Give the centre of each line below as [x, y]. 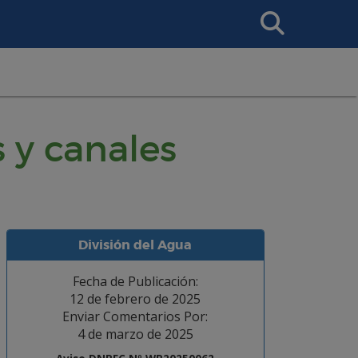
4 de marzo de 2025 [135, 334]
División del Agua [135, 245]
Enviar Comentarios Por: [135, 316]
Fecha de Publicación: [135, 281]
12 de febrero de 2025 [135, 299]
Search [270, 12]
